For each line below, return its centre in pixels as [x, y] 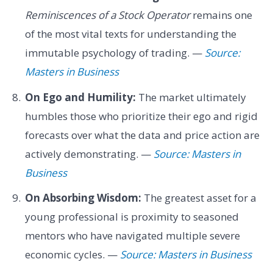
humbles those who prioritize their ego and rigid [141, 116]
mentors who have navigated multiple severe [132, 236]
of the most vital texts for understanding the [130, 34]
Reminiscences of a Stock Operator [107, 15]
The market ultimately [191, 97]
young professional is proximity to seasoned [132, 217]
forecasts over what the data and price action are [142, 135]
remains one [221, 15]
